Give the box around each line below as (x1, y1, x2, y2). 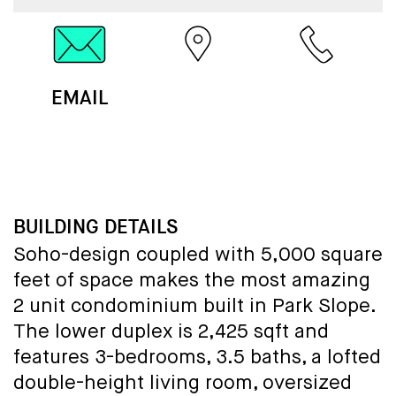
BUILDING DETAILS (13, 214, 178, 240)
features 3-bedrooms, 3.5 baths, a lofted (13, 348, 381, 369)
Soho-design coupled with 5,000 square (13, 246, 383, 266)
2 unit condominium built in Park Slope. (13, 297, 375, 317)
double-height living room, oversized (13, 374, 352, 394)
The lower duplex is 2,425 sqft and (13, 323, 329, 343)
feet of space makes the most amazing (13, 271, 370, 292)
